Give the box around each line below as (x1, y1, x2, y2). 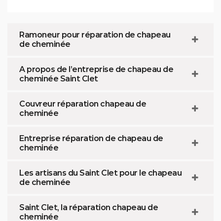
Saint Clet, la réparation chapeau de (19, 202, 158, 212)
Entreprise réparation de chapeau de (19, 133, 163, 143)
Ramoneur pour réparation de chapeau (19, 30, 171, 39)
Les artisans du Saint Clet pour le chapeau (19, 168, 182, 178)
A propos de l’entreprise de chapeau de (19, 64, 173, 74)
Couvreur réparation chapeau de (19, 99, 146, 109)
